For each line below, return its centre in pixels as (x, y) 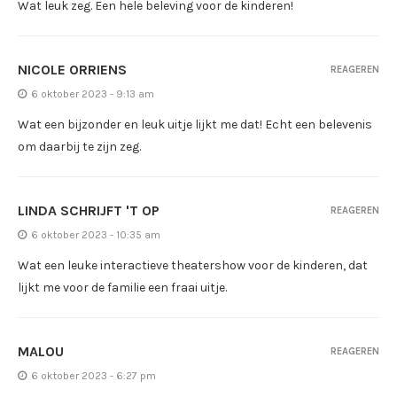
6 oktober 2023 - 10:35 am (96, 234)
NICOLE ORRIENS (72, 69)
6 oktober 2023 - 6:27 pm (93, 375)
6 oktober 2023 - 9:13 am (93, 93)
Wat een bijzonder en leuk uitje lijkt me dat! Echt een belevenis (195, 124)
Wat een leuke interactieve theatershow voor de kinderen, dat (193, 265)
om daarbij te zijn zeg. (79, 146)
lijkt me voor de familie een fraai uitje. (122, 287)
